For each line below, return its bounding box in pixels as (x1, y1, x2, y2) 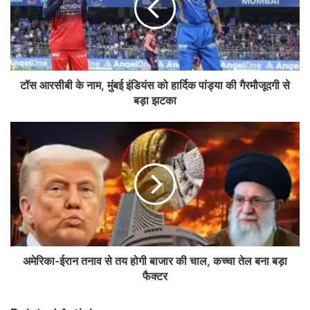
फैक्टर (143, 269, 167, 284)
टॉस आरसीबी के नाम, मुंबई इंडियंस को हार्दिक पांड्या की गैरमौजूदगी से (20, 78, 290, 93)
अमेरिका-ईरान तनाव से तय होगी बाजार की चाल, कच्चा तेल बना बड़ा (23, 254, 287, 268)
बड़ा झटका (134, 93, 176, 108)
